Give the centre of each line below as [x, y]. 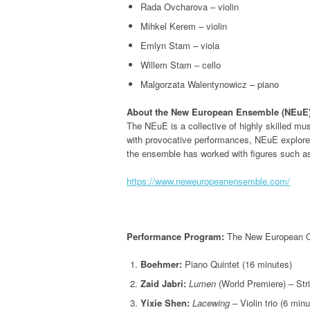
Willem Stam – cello [181, 65]
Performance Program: [175, 237]
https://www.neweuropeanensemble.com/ [208, 181]
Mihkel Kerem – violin [184, 26]
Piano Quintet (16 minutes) [237, 264]
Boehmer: [161, 264]
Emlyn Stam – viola [180, 46]
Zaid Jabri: [163, 284]
